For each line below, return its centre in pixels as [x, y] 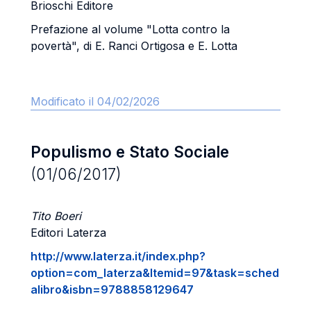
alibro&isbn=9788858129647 [112, 289]
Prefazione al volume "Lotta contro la [130, 29]
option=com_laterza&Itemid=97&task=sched [155, 273]
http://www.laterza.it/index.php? [118, 256]
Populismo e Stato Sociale [130, 152]
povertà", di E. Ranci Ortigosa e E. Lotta [134, 46]
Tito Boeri [56, 216]
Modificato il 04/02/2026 [95, 101]
